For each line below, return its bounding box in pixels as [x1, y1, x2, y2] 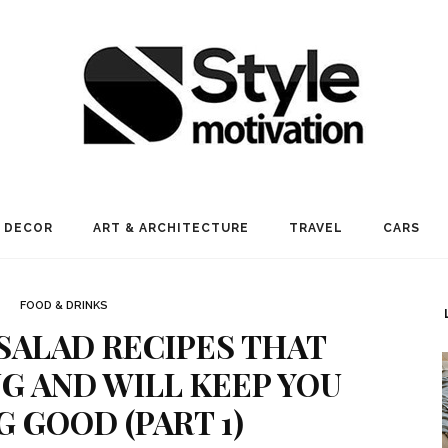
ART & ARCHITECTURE [93, 221, 249, 235]
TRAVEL [289, 221, 343, 235]
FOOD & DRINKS [19, 299, 108, 312]
